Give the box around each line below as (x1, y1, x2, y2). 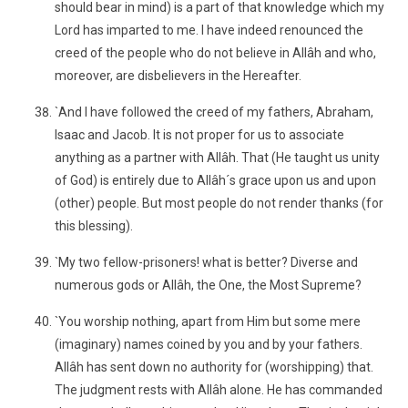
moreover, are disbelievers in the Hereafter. (55, 68, 301, 83)
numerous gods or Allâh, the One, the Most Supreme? (55, 278, 362, 292)
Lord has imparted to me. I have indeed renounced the (55, 23, 363, 37)
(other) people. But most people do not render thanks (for (55, 196, 383, 210)
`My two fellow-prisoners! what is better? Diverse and (55, 255, 358, 270)
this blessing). (55, 219, 133, 233)
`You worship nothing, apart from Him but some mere (55, 314, 361, 329)
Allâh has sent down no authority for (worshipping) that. (55, 360, 373, 374)
